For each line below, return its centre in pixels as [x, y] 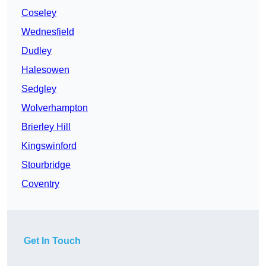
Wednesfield [48, 32]
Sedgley [39, 89]
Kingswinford [49, 146]
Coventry [40, 184]
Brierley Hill [46, 127]
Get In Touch [52, 241]
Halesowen [45, 70]
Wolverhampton [55, 108]
